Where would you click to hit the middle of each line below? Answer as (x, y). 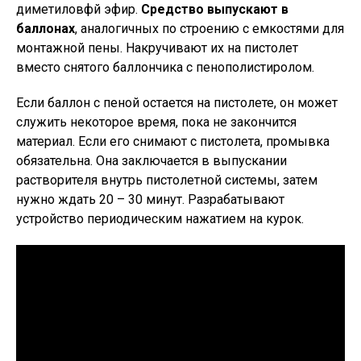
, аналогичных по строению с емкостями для (210, 29)
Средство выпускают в (213, 9)
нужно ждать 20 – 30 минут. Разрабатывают (150, 199)
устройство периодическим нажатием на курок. (160, 219)
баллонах (46, 29)
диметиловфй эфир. (77, 9)
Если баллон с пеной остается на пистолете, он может (177, 103)
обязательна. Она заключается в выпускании (151, 161)
